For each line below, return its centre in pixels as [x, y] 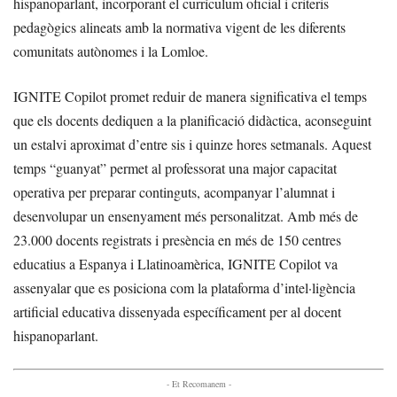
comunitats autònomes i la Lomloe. [111, 51]
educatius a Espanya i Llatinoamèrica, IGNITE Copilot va [175, 264]
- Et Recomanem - [198, 384]
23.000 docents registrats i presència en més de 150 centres [177, 240]
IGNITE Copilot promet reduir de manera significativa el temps [190, 97]
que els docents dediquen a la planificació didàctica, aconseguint [192, 121]
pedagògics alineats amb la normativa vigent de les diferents [179, 27]
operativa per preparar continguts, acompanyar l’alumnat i [174, 192]
